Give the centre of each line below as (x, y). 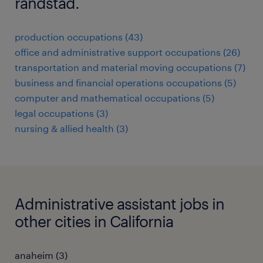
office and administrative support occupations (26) (127, 52)
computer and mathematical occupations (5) (114, 98)
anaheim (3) (41, 255)
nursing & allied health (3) (71, 128)
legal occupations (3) (61, 113)
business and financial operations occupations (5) (125, 82)
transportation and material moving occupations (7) (130, 67)
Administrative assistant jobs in (119, 203)
